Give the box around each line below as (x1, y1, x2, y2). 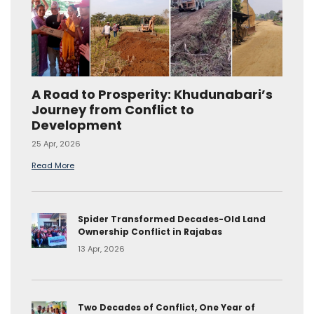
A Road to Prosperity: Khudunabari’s (32, 86, 273, 103)
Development (32, 116, 122, 134)
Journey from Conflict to (32, 101, 194, 118)
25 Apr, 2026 (32, 138, 81, 149)
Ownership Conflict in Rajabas (78, 226, 222, 238)
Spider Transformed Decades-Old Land (78, 213, 266, 225)
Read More (32, 160, 74, 171)
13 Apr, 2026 (78, 243, 125, 254)
